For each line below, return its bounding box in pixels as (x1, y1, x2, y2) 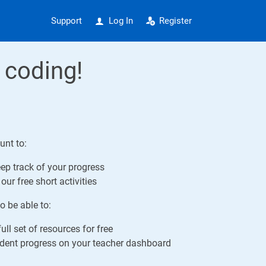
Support (51, 15, 82, 26)
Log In (108, 15, 133, 26)
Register (159, 15, 192, 26)
